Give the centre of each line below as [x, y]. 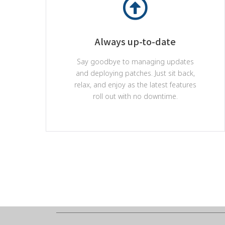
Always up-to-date [135, 41]
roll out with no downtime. [135, 96]
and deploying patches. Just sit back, [135, 73]
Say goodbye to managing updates [135, 62]
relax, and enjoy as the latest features [135, 85]
